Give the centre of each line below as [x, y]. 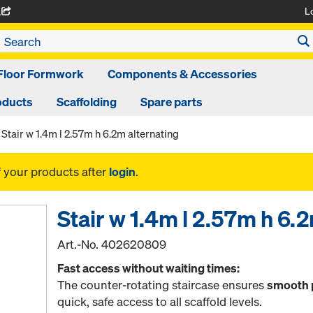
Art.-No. [80, 244]
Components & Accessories [182, 74]
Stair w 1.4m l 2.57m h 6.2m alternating [90, 133]
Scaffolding [86, 102]
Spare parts [171, 102]
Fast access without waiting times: [149, 268]
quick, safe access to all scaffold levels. [160, 301]
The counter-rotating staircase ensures [162, 285]
